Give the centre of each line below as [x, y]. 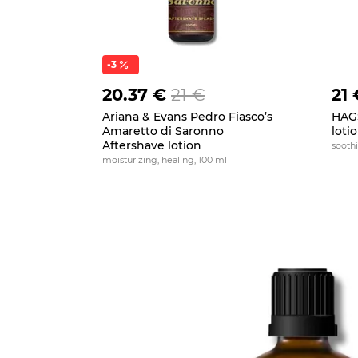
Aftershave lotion [152, 145]
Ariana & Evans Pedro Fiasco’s [187, 117]
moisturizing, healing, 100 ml [165, 160]
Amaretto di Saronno [163, 131]
